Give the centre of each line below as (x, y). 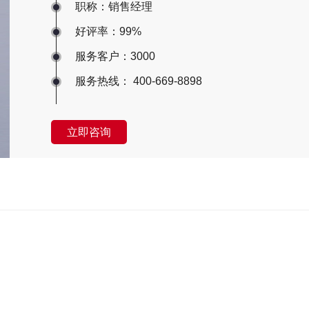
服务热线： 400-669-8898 (139, 81)
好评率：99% (108, 31)
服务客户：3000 (115, 56)
